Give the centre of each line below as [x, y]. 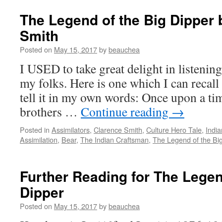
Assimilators [71, 130]
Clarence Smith [118, 130]
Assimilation [39, 139]
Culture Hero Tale [174, 130]
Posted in [35, 130]
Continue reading [126, 111]
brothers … [50, 111]
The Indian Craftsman [114, 139]
